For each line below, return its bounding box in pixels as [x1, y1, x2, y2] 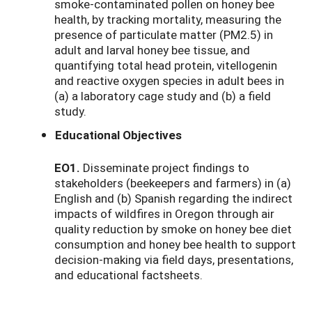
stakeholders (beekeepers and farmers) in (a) [54, 175, 291, 192]
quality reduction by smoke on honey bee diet [54, 221, 292, 237]
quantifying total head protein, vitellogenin [54, 56, 277, 73]
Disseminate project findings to [80, 159, 249, 176]
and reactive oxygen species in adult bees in [54, 72, 284, 88]
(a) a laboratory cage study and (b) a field [54, 87, 271, 104]
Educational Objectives [55, 127, 182, 143]
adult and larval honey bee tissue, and [54, 41, 250, 58]
